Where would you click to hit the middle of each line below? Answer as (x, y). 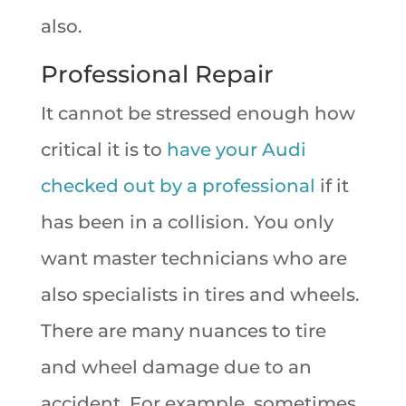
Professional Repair (157, 74)
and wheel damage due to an (176, 367)
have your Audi (236, 149)
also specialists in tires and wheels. (200, 294)
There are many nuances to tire (183, 330)
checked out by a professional (178, 185)
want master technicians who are (193, 258)
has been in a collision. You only (187, 222)
